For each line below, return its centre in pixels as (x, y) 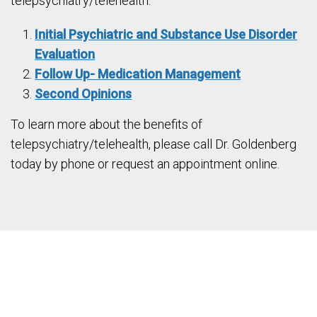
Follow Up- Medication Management (138, 74)
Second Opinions (83, 94)
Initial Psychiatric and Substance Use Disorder (166, 34)
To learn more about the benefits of (106, 125)
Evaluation (65, 54)
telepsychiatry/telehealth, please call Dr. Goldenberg (154, 144)
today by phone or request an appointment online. (145, 164)
